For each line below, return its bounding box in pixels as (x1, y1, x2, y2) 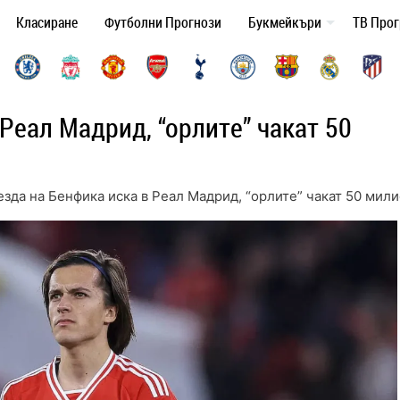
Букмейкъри (248, 12, 321, 33)
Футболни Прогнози (104, 12, 221, 33)
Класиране (16, 12, 78, 33)
